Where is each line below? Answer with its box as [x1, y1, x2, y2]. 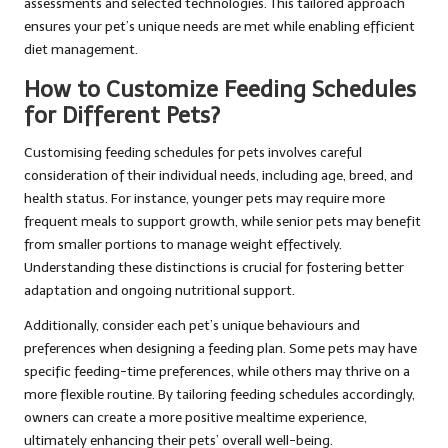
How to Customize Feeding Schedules [24, 76, 416, 104]
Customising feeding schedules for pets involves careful [24, 144, 362, 162]
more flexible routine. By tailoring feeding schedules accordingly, [24, 386, 415, 404]
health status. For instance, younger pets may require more [24, 190, 385, 208]
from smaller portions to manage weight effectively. [24, 236, 342, 254]
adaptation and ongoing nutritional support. [24, 282, 295, 300]
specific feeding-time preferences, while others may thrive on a [24, 363, 410, 381]
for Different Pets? [24, 102, 220, 130]
